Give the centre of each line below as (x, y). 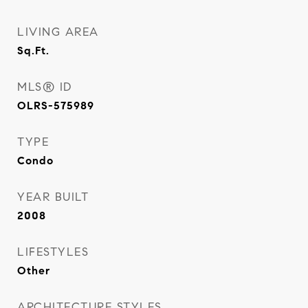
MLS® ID (45, 87)
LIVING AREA (58, 32)
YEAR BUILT (53, 197)
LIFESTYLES (53, 252)
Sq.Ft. (33, 51)
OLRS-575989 (56, 106)
